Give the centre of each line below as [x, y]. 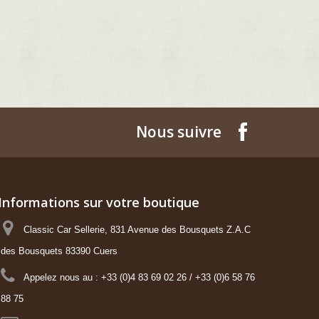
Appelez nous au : [62, 278]
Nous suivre [179, 132]
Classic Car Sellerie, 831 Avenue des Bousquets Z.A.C [137, 230]
